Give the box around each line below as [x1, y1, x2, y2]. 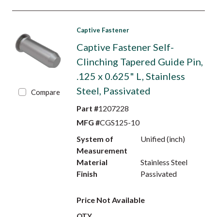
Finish [76, 169, 97, 178]
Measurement [76, 146, 127, 155]
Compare [31, 88, 61, 96]
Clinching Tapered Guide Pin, [76, 56, 203, 67]
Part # [76, 104, 98, 113]
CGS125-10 [99, 118, 139, 127]
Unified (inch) [140, 134, 186, 143]
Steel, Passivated [76, 85, 151, 96]
